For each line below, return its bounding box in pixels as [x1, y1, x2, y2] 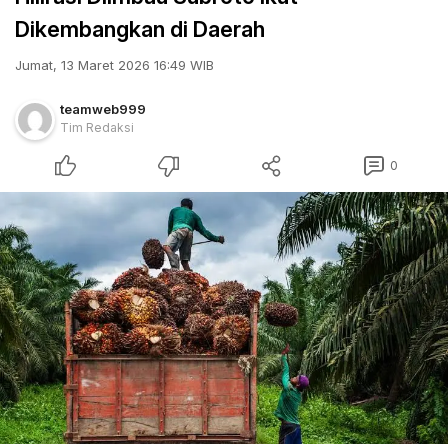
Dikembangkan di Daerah [15, 16, 265, 42]
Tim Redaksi [60, 120, 134, 135]
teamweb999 [60, 101, 146, 117]
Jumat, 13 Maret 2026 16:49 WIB [15, 57, 214, 73]
